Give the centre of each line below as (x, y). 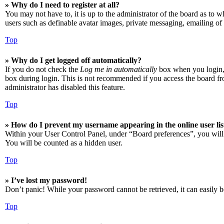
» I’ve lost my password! (46, 180)
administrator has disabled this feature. (65, 87)
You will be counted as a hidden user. (64, 143)
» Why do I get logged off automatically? (73, 60)
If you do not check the (42, 69)
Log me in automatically (118, 69)
